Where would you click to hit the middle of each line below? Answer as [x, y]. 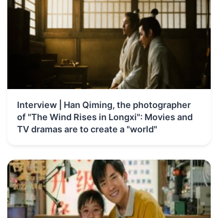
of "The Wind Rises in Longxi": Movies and [105, 117]
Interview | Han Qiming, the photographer [104, 105]
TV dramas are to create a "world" [87, 129]
